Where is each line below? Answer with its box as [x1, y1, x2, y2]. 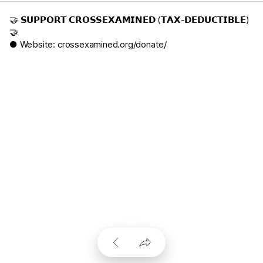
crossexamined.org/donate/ [57, 39, 167, 50]
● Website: [9, 39, 58, 50]
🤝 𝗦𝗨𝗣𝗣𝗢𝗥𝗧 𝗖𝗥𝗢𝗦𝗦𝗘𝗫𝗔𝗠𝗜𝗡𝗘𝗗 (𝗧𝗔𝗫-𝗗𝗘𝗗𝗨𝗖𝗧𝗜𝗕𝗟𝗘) [9, 14, 249, 25]
